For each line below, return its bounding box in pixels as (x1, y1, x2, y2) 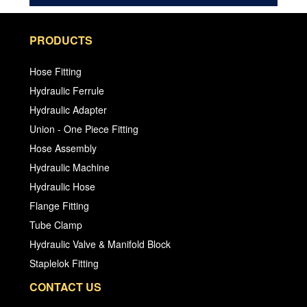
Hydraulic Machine (29, 160, 110, 175)
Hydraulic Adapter (29, 103, 107, 117)
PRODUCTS (29, 32, 93, 49)
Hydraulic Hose (29, 180, 95, 194)
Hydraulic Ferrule (29, 84, 104, 98)
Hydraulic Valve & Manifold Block (29, 237, 171, 251)
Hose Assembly (29, 141, 97, 156)
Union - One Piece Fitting (29, 122, 138, 136)
